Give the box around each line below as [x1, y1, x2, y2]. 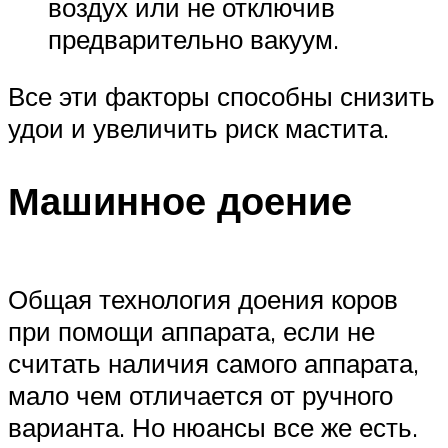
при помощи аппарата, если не [8, 314, 375, 347]
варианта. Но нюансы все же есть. [8, 410, 418, 443]
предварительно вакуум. [48, 22, 339, 55]
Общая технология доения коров [8, 282, 398, 315]
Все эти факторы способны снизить [8, 80, 435, 113]
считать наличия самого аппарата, [8, 346, 419, 379]
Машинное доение [8, 176, 352, 226]
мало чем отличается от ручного [8, 378, 393, 411]
